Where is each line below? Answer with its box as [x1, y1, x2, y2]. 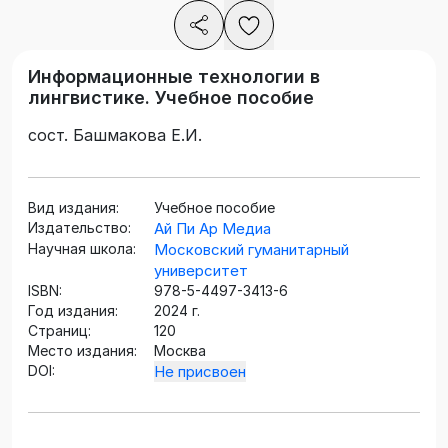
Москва [154, 342, 206, 360]
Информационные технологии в [28, 66, 320, 88]
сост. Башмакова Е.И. [28, 125, 202, 146]
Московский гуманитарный [154, 240, 349, 260]
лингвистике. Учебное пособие [28, 87, 314, 109]
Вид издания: [28, 199, 119, 217]
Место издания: [28, 342, 137, 360]
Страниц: [28, 322, 91, 340]
